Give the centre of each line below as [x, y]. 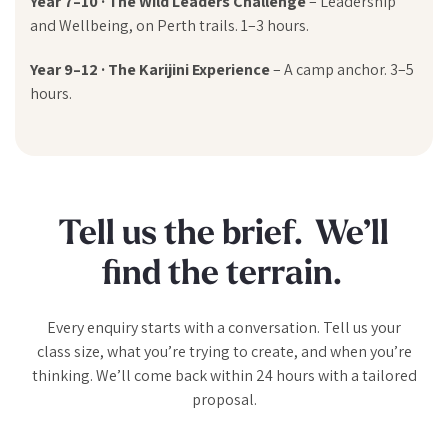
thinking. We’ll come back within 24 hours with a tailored [224, 375]
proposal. [224, 399]
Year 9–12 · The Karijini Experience [150, 69]
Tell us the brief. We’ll [224, 235]
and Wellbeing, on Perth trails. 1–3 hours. [169, 25]
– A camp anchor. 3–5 [342, 69]
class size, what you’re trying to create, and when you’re [224, 351]
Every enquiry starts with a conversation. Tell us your [224, 327]
